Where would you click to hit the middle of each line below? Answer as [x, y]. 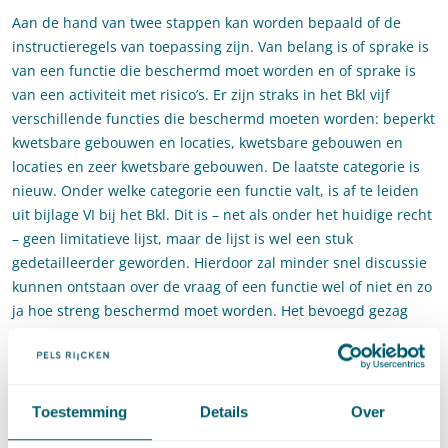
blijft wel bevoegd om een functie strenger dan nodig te [199, 335]
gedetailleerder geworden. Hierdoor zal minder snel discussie [219, 263]
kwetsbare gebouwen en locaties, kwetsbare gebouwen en [207, 143]
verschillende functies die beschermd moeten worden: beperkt [223, 119]
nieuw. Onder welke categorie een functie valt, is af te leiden [215, 191]
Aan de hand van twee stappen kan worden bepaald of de [206, 23]
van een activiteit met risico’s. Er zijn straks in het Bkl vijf [201, 95]
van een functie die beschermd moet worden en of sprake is [214, 71]
